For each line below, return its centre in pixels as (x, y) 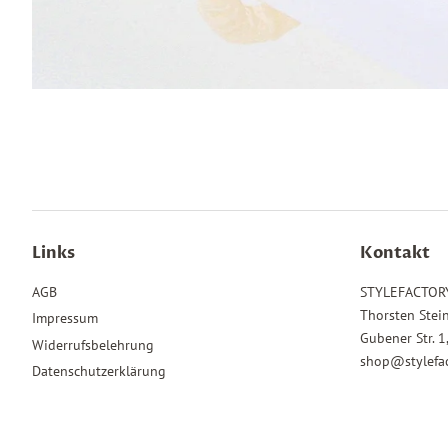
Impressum (65, 318)
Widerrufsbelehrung (93, 344)
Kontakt (394, 253)
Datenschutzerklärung (99, 371)
